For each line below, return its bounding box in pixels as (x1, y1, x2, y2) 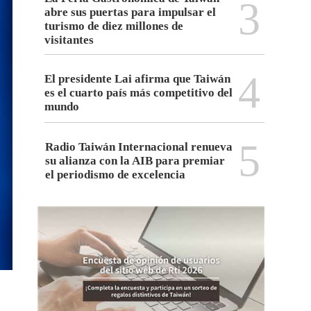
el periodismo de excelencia (45, 168, 186, 182)
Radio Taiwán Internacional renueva (45, 140, 233, 154)
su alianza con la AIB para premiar (45, 154, 226, 168)
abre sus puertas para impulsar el (44, 6, 217, 19)
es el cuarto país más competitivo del (44, 86, 233, 100)
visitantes (44, 33, 94, 47)
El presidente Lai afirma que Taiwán (44, 72, 231, 86)
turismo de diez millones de (44, 19, 184, 33)
